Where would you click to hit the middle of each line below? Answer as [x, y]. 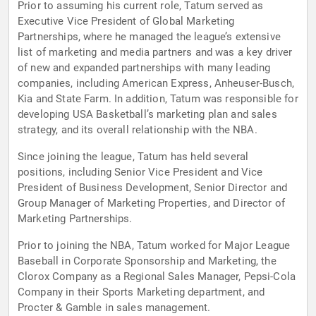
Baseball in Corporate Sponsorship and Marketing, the [147, 261]
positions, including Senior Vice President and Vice [140, 172]
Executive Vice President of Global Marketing [126, 22]
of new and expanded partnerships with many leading [144, 68]
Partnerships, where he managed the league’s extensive [149, 37]
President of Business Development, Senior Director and [153, 188]
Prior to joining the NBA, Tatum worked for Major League [154, 246]
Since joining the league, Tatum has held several [133, 157]
